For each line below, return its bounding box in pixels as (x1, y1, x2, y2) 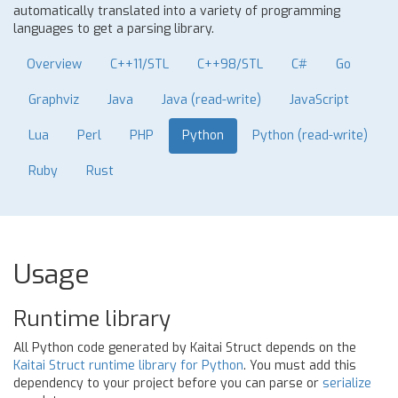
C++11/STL (110, 56, 169, 73)
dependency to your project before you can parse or (13, 375, 322, 392)
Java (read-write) (162, 92, 261, 108)
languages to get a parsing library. (13, 20, 214, 37)
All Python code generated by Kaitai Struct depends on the (13, 339, 356, 356)
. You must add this (243, 357, 356, 374)
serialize (322, 375, 371, 392)
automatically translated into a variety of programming (13, 3, 340, 20)
